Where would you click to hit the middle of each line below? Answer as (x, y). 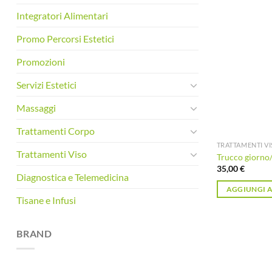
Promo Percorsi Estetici (65, 39)
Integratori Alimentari (62, 16)
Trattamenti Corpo (56, 131)
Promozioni (41, 62)
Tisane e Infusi (46, 200)
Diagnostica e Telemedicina (73, 177)
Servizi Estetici (46, 85)
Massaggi (36, 108)
